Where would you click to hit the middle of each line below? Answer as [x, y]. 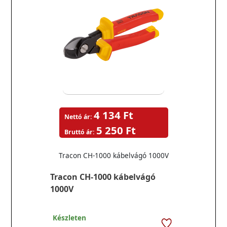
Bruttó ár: [79, 132]
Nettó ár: [78, 117]
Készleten [69, 218]
